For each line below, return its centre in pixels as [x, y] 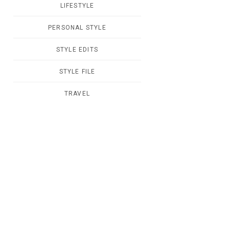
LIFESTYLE [77, 6]
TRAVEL [77, 94]
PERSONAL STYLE [77, 28]
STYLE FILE [77, 72]
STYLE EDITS [77, 50]
